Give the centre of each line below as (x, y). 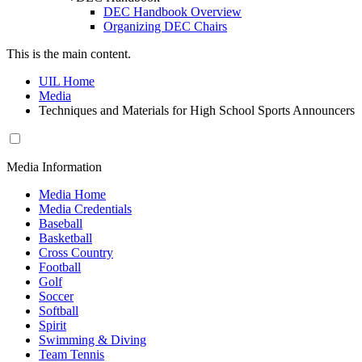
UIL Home (67, 81)
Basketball (65, 238)
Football (60, 267)
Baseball (61, 223)
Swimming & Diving (93, 340)
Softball (59, 311)
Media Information (54, 167)
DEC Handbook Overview (173, 12)
